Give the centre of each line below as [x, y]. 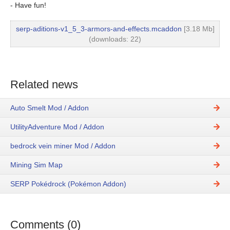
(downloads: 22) [115, 39]
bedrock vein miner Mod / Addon [63, 146]
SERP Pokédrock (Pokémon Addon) [68, 184]
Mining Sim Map [36, 165]
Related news [44, 84]
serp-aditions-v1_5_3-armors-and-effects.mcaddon [99, 28]
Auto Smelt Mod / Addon [50, 108]
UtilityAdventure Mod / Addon [57, 127]
